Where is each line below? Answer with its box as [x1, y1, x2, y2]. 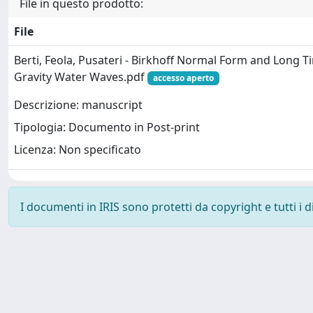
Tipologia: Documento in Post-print [14, 119, 200, 136]
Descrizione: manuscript [14, 97, 143, 113]
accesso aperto [152, 72, 214, 84]
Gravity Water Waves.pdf [14, 69, 147, 85]
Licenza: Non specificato [14, 142, 141, 158]
